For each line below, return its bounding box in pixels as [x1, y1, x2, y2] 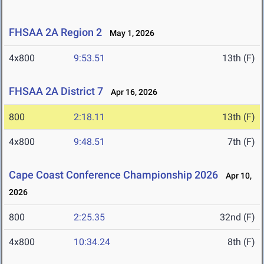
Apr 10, [220, 171, 252, 181]
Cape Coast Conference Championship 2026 [9, 169, 218, 181]
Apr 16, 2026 [105, 87, 157, 97]
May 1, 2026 [104, 28, 154, 38]
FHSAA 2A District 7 [9, 85, 103, 98]
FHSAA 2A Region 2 [9, 26, 102, 39]
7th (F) [227, 136, 255, 148]
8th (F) [227, 236, 255, 248]
